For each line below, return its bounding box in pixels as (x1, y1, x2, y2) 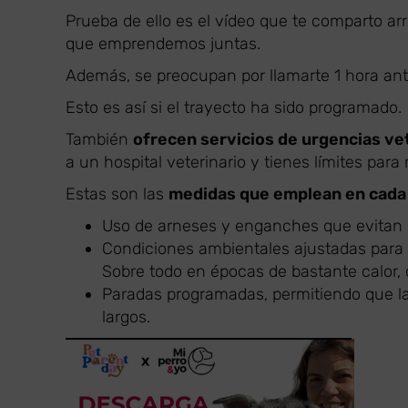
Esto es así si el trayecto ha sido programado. (66, 97, 402, 117)
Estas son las (66, 184, 168, 204)
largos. (102, 307, 150, 327)
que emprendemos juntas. (66, 34, 260, 54)
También (66, 129, 133, 149)
